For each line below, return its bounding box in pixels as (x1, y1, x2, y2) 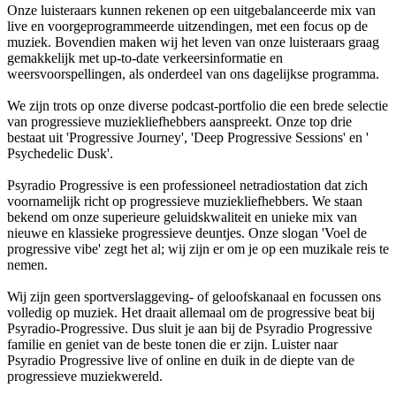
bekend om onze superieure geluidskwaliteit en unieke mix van (7, 209, 357, 225)
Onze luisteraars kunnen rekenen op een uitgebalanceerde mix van (7, 2, 376, 18)
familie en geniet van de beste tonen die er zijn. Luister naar (7, 336, 338, 352)
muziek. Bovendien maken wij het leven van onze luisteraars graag (7, 34, 379, 49)
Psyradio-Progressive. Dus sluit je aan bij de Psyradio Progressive (7, 320, 372, 336)
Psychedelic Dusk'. (7, 145, 113, 161)
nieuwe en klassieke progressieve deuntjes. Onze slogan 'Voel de (7, 225, 367, 240)
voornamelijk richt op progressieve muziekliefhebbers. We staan (7, 193, 362, 209)
